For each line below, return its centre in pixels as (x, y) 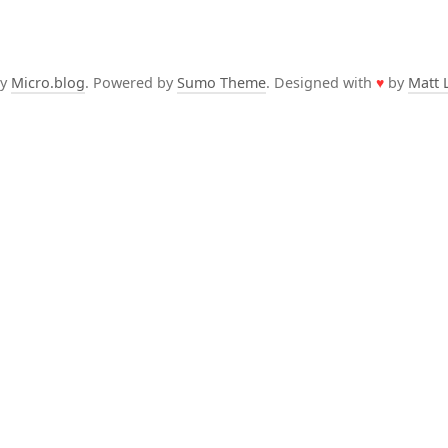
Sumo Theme (221, 82)
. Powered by (131, 82)
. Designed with (321, 82)
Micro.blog (48, 82)
